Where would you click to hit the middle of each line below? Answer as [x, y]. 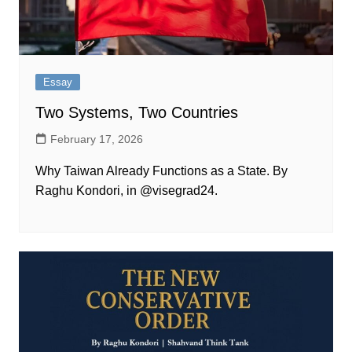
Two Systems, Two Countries [136, 113]
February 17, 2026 [96, 139]
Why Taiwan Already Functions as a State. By [161, 171]
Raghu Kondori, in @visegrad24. [126, 191]
